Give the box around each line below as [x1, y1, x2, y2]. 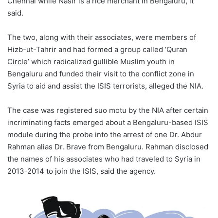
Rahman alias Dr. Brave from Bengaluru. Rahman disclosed [7, 142, 208, 151]
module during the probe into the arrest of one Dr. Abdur [7, 129, 202, 139]
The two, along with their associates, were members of [7, 32, 196, 42]
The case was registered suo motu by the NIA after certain [7, 105, 208, 115]
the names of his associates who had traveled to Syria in [7, 154, 200, 163]
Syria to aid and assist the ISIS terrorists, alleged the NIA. [7, 81, 203, 91]
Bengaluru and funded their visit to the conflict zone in [7, 69, 194, 78]
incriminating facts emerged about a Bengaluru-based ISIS [7, 117, 208, 127]
